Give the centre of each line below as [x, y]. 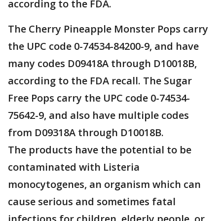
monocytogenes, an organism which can [104, 184]
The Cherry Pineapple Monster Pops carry [108, 29]
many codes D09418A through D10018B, [102, 64]
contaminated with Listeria [74, 167]
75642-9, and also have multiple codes [98, 115]
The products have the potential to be [100, 150]
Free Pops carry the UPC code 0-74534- [99, 98]
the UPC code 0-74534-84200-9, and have [103, 46]
